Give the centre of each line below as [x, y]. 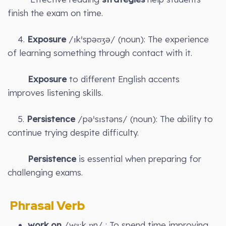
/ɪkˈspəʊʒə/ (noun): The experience [137, 39]
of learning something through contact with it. [100, 52]
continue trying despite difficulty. [78, 132]
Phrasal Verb [46, 205]
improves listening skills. [55, 92]
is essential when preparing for [139, 158]
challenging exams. [45, 172]
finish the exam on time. [55, 13]
